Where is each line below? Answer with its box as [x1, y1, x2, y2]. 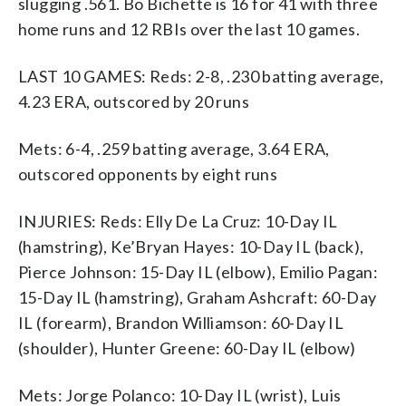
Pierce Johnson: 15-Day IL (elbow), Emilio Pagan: [18, 261, 379, 282]
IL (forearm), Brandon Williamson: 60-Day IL [18, 312, 344, 333]
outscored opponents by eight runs [18, 163, 278, 184]
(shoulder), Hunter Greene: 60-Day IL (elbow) [18, 337, 356, 358]
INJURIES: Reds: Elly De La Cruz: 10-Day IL [18, 210, 338, 231]
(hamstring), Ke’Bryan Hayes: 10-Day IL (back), [18, 236, 364, 256]
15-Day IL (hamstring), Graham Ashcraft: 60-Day [18, 286, 377, 307]
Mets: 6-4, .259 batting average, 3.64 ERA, [18, 138, 330, 159]
